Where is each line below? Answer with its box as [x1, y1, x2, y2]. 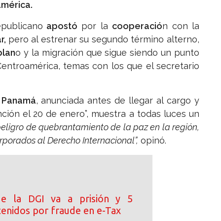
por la [77, 21, 112, 32]
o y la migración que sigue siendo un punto [15, 47, 200, 58]
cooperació [112, 21, 163, 32]
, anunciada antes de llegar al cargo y [36, 95, 200, 106]
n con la [162, 21, 200, 32]
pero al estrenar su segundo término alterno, [8, 34, 200, 45]
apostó [42, 21, 77, 32]
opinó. [138, 135, 166, 146]
